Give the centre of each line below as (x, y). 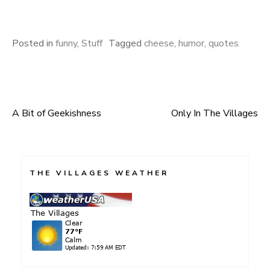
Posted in (34, 43)
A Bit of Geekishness (57, 113)
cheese (159, 43)
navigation (53, 149)
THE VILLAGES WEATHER (99, 173)
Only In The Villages (215, 113)
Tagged (126, 43)
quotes (224, 43)
